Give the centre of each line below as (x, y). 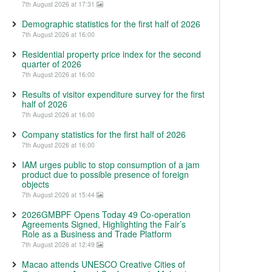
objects (36, 184)
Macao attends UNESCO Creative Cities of (104, 264)
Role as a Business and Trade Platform (97, 234)
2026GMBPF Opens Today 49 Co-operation (106, 214)
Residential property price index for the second (111, 54)
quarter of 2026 (52, 64)
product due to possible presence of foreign (105, 174)
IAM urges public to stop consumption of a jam (111, 165)
